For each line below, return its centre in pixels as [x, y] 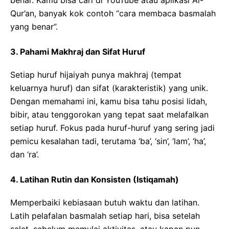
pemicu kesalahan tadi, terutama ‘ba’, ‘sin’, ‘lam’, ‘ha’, [108, 141]
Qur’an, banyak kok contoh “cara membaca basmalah [113, 14]
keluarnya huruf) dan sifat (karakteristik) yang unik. [109, 88]
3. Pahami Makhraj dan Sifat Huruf [78, 52]
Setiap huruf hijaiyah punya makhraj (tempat [96, 75]
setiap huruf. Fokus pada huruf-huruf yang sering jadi [112, 128]
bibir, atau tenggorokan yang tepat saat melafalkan [109, 115]
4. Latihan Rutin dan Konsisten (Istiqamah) [95, 180]
